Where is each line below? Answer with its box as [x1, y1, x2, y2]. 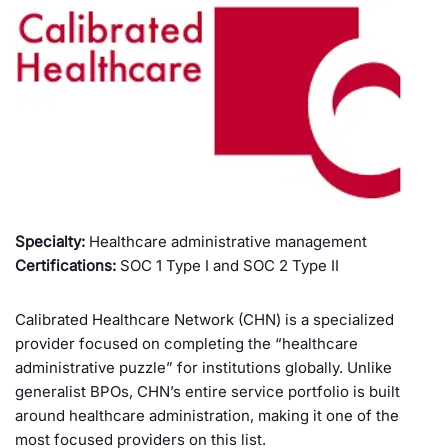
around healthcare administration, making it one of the [15, 405, 399, 425]
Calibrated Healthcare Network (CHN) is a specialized [15, 309, 394, 329]
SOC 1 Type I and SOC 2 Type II [116, 255, 339, 275]
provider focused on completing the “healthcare [15, 333, 358, 353]
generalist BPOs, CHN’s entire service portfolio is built [15, 381, 400, 401]
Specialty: [15, 231, 85, 251]
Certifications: [15, 255, 116, 275]
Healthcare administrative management [85, 231, 367, 251]
